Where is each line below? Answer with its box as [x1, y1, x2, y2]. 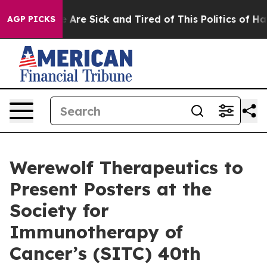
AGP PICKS [7, 14, 55, 24]
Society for [10, 199, 109, 222]
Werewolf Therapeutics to [10, 156, 243, 179]
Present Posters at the [10, 178, 212, 200]
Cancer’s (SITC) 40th [10, 242, 201, 265]
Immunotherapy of [10, 221, 183, 243]
